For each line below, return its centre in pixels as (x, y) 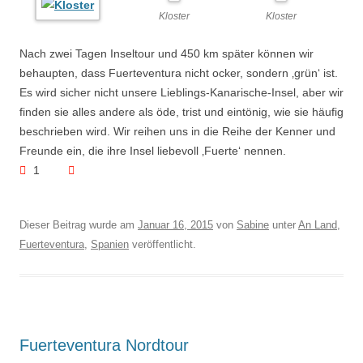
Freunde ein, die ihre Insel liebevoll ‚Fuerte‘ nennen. (153, 151)
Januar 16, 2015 (175, 225)
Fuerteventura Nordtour (104, 345)
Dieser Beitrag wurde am (79, 225)
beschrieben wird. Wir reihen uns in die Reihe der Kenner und (177, 131)
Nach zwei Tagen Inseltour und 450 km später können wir (167, 53)
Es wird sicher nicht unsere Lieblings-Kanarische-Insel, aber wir (181, 92)
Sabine (253, 225)
